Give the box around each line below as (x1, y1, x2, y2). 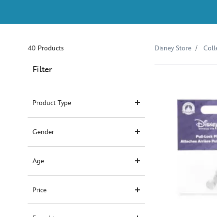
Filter (32, 64, 52, 75)
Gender (32, 128, 54, 137)
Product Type (32, 99, 71, 108)
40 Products (28, 44, 64, 53)
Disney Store (155, 44, 191, 53)
